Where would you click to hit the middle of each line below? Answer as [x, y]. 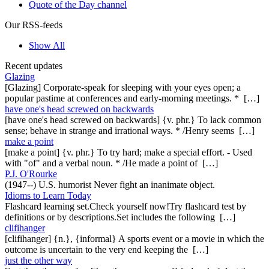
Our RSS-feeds [34, 25]
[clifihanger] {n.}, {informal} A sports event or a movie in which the [134, 238]
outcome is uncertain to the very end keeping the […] [107, 249]
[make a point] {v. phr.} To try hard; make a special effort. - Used [128, 152]
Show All [47, 45]
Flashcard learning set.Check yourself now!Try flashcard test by [125, 206]
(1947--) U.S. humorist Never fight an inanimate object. [110, 184]
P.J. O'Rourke [31, 174]
